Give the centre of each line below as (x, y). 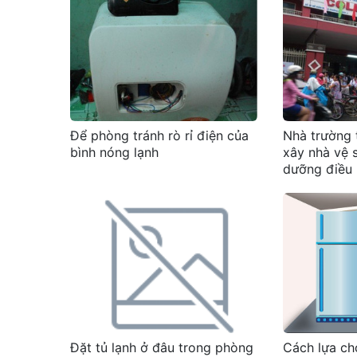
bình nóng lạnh (114, 152)
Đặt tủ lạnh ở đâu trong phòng (162, 347)
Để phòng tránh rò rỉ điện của (159, 135)
